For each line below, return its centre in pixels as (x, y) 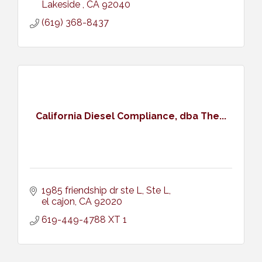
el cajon (58, 201)
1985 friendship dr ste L (92, 190)
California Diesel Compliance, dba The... (131, 116)
